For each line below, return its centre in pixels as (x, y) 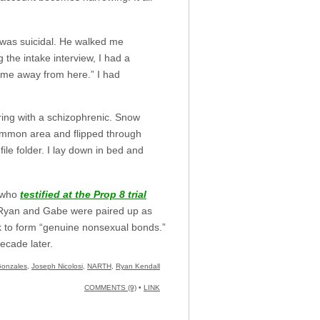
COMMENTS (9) (110, 288)
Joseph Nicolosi (57, 266)
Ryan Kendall (138, 266)
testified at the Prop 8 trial (83, 195)
